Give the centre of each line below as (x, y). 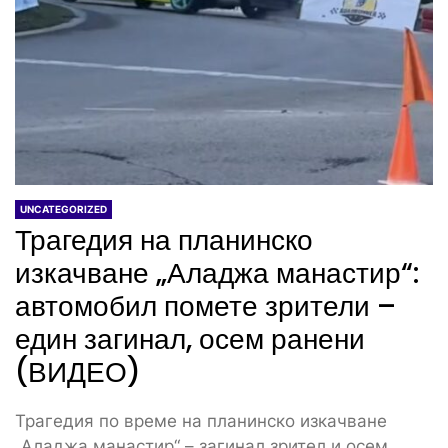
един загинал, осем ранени (190, 339)
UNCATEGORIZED (63, 208)
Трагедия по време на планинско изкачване (201, 420)
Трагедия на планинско (164, 240)
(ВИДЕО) (78, 372)
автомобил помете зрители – (205, 306)
